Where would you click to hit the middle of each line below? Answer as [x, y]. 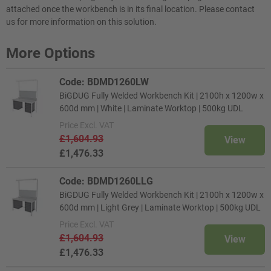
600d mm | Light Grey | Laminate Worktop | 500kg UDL [160, 207]
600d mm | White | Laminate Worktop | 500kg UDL [151, 108]
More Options [51, 53]
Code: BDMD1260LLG [106, 181]
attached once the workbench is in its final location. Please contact [130, 9]
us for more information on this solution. [81, 22]
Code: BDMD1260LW [104, 82]
